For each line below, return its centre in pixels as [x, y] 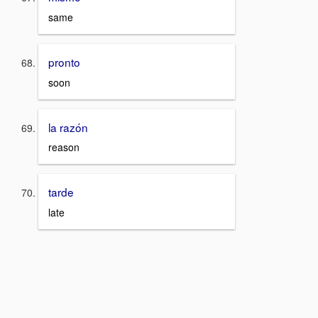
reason [64, 147]
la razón [68, 127]
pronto [64, 62]
